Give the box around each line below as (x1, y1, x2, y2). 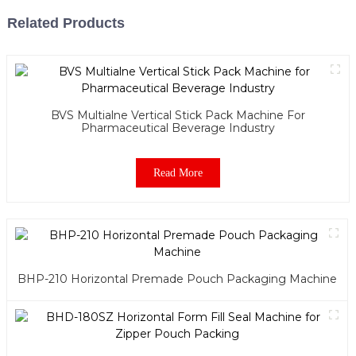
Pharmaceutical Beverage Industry (80, 120, 275, 135)
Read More (153, 166, 203, 179)
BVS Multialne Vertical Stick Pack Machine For (50, 107, 305, 122)
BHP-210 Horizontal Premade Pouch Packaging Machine (17, 271, 337, 286)
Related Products (6, 14, 125, 31)
